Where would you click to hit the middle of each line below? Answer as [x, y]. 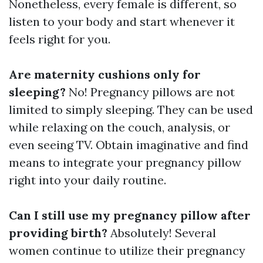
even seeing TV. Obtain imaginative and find [129, 145]
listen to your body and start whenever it [122, 22]
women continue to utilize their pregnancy [127, 251]
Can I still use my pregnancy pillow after [130, 215]
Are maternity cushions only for [105, 75]
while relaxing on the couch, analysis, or [119, 127]
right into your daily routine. [87, 180]
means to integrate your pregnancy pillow [125, 163]
